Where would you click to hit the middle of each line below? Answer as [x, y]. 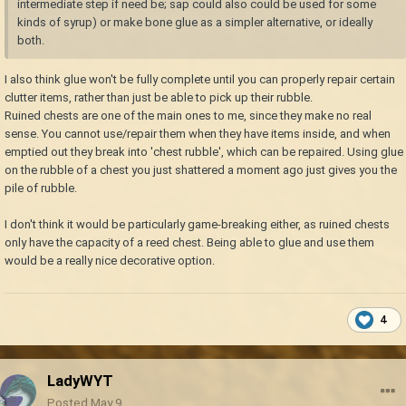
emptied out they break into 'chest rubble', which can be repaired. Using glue [204, 152]
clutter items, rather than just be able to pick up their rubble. [159, 98]
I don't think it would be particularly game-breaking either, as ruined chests [197, 225]
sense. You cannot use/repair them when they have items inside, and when [198, 134]
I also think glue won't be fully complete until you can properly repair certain [200, 80]
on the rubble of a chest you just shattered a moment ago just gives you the [201, 170]
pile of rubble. [41, 188]
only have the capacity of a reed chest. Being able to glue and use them [189, 243]
